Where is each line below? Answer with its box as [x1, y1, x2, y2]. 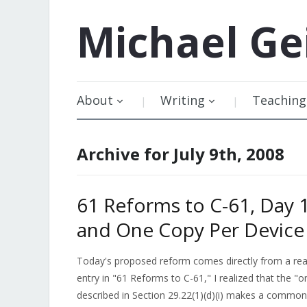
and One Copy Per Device [77, 217, 304, 243]
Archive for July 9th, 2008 [77, 143, 284, 165]
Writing [160, 92, 205, 108]
